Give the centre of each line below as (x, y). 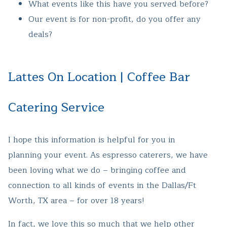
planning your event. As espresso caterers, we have (108, 155)
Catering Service (56, 108)
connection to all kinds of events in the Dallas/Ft (102, 186)
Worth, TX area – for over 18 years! (76, 201)
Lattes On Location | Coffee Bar (99, 77)
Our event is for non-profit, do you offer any (115, 20)
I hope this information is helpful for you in (92, 140)
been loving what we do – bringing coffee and (97, 171)
